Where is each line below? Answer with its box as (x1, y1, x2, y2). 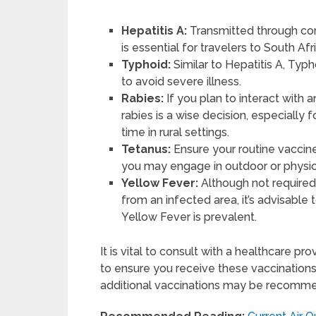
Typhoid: (121, 58, 171, 71)
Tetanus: (121, 142, 171, 156)
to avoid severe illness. (121, 75, 242, 88)
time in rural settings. (121, 126, 230, 139)
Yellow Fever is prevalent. (121, 210, 257, 224)
